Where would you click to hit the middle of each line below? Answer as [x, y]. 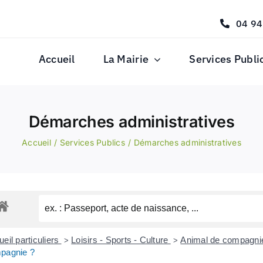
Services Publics [92, 142]
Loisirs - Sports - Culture [121, 240]
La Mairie [126, 59]
